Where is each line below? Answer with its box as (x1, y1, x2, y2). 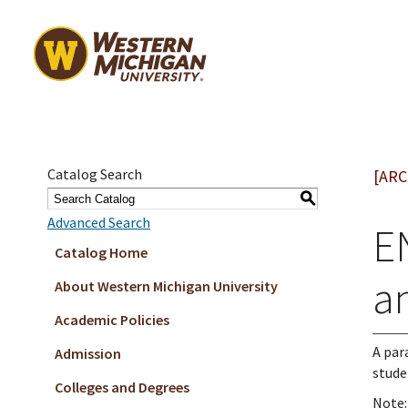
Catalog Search (47, 165, 142, 183)
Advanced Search (47, 213, 150, 231)
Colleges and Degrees (55, 378, 189, 396)
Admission (55, 344, 121, 362)
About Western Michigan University (55, 277, 278, 295)
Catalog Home (55, 243, 148, 261)
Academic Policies (55, 311, 169, 329)
